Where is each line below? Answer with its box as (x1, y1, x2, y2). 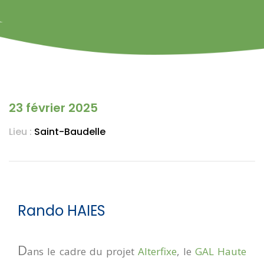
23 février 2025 (9, 99, 98, 116)
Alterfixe (138, 244, 177, 258)
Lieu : (9, 124, 34, 138)
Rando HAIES (18, 200, 105, 220)
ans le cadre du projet (27, 244, 138, 258)
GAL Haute (194, 244, 246, 258)
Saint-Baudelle (34, 124, 105, 138)
